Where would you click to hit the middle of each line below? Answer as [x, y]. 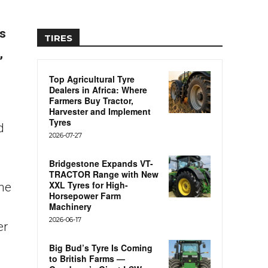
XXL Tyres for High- [89, 185]
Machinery [70, 207]
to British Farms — [87, 259]
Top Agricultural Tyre [92, 79]
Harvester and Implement [100, 112]
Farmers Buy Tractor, [91, 101]
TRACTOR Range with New [104, 174]
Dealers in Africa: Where [98, 90]
